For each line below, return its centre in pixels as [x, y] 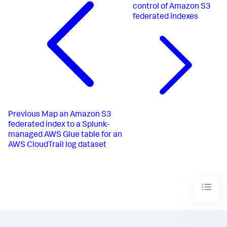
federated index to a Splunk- [59, 125]
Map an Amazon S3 [77, 115]
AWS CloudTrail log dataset [57, 145]
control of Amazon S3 [172, 7]
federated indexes [166, 17]
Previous [24, 115]
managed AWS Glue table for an [65, 135]
